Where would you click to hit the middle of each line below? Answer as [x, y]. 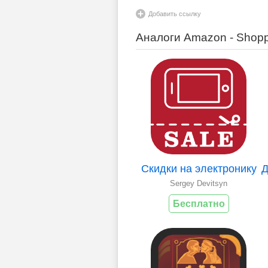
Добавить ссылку [175, 14]
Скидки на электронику [199, 169]
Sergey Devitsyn [199, 184]
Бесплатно [199, 204]
